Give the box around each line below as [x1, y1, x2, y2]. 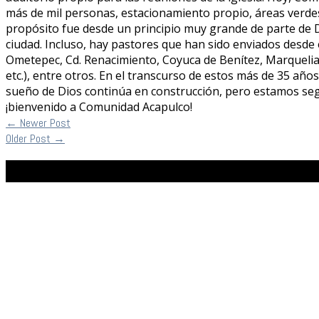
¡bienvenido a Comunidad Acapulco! [6, 99, 192, 115]
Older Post [6, 131, 53, 147]
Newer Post [17, 115, 70, 131]
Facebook [6, 160, 73, 183]
